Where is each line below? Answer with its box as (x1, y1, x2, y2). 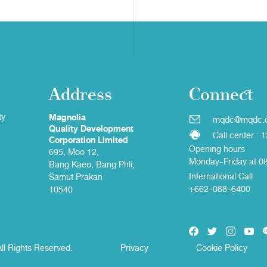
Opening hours (189, 142, 246, 156)
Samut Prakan (49, 170, 103, 184)
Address (49, 83, 113, 104)
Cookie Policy (196, 241, 247, 255)
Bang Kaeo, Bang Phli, (49, 157, 135, 172)
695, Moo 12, (49, 145, 100, 159)
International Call (189, 169, 253, 184)
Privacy (120, 241, 148, 255)
